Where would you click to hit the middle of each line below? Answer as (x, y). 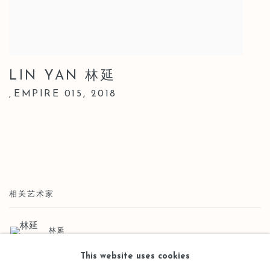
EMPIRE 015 (49, 94)
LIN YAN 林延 (63, 77)
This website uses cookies (135, 256)
